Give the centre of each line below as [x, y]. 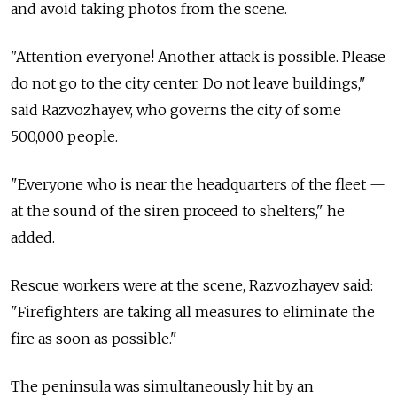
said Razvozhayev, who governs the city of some [176, 109]
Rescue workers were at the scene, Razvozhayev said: [192, 285]
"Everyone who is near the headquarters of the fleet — [198, 184]
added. [33, 237]
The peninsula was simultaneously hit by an [162, 386]
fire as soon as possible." [94, 338]
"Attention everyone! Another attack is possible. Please [198, 56]
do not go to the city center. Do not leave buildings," [188, 83]
